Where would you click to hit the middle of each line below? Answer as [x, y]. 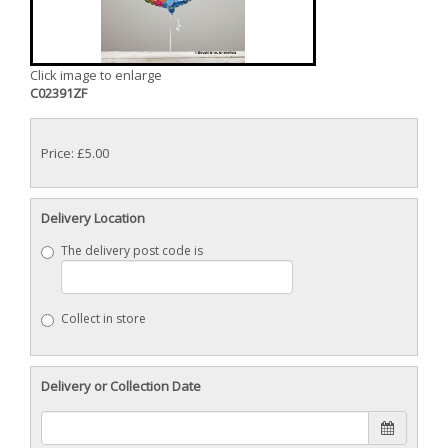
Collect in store [103, 319]
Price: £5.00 [75, 152]
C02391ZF [58, 93]
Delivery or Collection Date [121, 386]
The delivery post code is [132, 251]
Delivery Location [93, 217]
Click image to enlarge [96, 75]
